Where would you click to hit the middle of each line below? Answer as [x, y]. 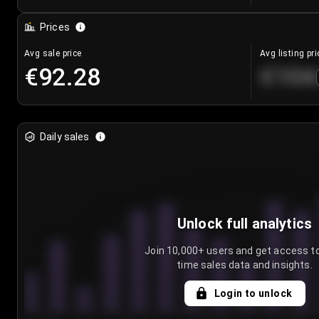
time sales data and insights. [245, 265]
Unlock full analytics [245, 224]
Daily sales [65, 137]
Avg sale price [53, 54]
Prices [55, 27]
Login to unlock [253, 294]
